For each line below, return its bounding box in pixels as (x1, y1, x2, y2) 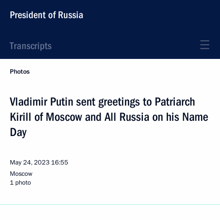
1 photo (10, 178, 31, 187)
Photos (10, 67, 29, 76)
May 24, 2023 (10, 158, 50, 167)
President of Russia (10, 9, 83, 21)
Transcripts (10, 40, 52, 52)
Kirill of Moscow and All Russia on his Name (10, 110, 208, 124)
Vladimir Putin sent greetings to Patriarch (10, 95, 195, 109)
